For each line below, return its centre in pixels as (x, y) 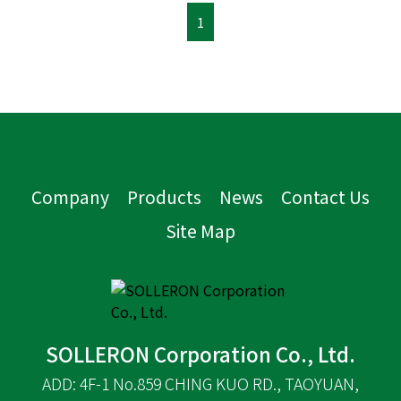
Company (70, 196)
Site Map (200, 230)
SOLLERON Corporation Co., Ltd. (200, 353)
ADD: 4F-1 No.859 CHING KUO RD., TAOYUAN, (200, 383)
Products (164, 196)
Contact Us (325, 196)
